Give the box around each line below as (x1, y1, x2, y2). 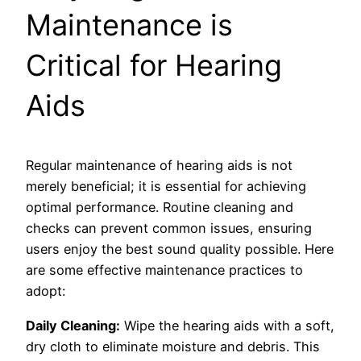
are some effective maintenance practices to (26, 262, 303, 279)
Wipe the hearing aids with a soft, (120, 317, 334, 334)
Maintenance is (26, 7, 233, 44)
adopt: (26, 283, 65, 300)
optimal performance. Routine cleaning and (26, 199, 293, 216)
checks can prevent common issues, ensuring (26, 220, 312, 237)
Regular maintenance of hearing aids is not (26, 157, 293, 174)
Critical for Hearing (26, 48, 282, 84)
